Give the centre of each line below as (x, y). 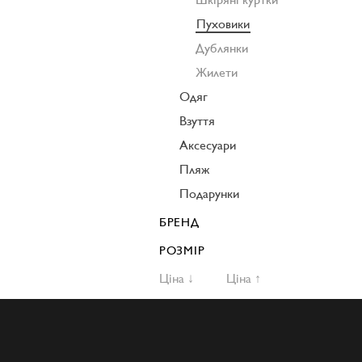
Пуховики (223, 24)
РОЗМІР (182, 250)
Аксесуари (208, 145)
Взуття (197, 121)
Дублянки (222, 48)
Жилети (217, 72)
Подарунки (209, 194)
